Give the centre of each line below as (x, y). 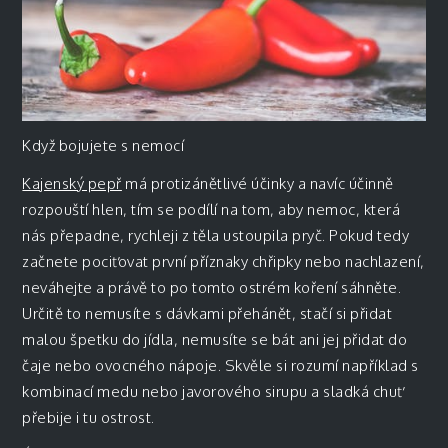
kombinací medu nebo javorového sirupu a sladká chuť (212, 391)
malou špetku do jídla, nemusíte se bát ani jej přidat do (215, 339)
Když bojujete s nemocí (103, 145)
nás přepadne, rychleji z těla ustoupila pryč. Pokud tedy (216, 235)
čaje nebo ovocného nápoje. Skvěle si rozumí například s (220, 365)
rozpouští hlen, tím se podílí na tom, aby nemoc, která (211, 209)
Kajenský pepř (72, 183)
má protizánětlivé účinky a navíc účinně (257, 183)
